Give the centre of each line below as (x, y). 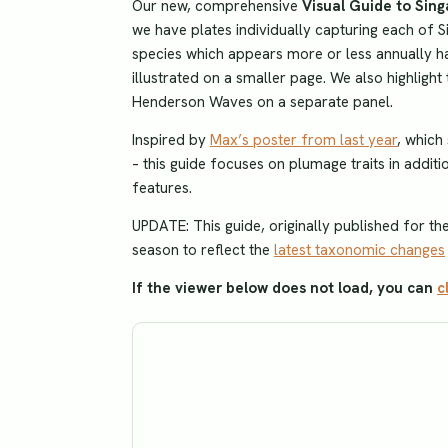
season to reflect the (203, 249)
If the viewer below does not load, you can (284, 287)
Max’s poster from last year (303, 139)
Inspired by (171, 139)
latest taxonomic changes (359, 249)
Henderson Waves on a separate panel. (262, 101)
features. (162, 187)
